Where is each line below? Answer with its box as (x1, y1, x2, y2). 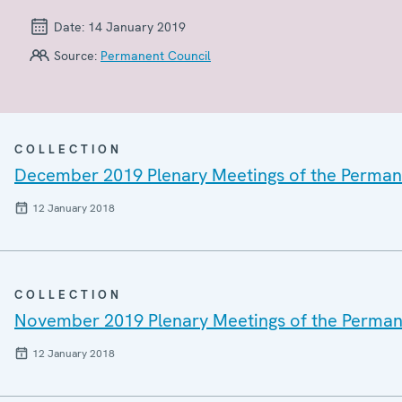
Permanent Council (100, 47, 211, 64)
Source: (50, 47, 100, 64)
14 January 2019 (88, 18, 186, 35)
